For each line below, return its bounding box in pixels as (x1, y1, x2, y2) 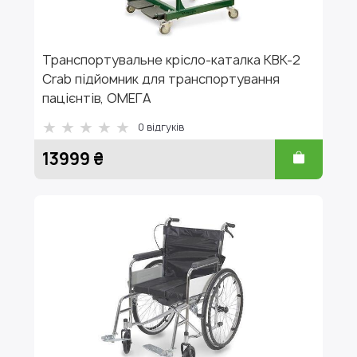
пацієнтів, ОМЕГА (41, 89, 151, 107)
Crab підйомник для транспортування (41, 70, 280, 88)
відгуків (146, 120, 184, 134)
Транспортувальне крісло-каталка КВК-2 (41, 51, 300, 69)
